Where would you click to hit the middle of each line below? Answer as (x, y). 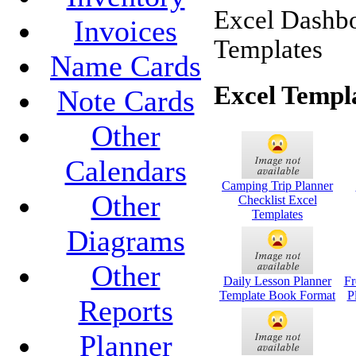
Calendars (126, 171)
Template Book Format (277, 295)
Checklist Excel (277, 199)
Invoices (126, 31)
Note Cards (126, 101)
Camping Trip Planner (277, 185)
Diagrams (126, 241)
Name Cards (126, 66)
